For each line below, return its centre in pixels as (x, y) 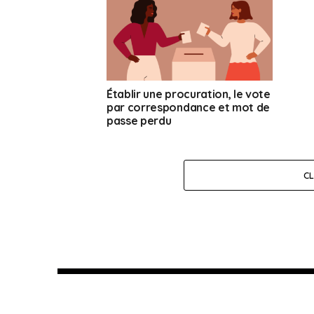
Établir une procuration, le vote (189, 94)
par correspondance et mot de (189, 108)
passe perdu (139, 121)
